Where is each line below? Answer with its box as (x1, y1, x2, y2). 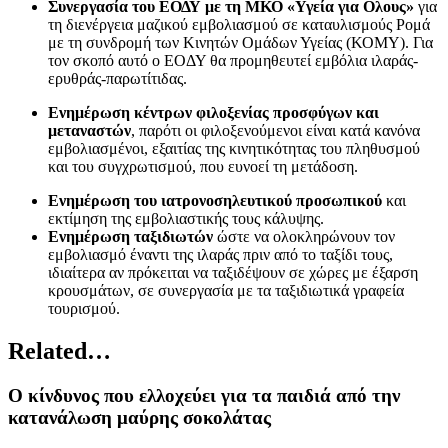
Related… (8, 337, 111, 364)
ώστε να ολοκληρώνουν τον (213, 227, 395, 245)
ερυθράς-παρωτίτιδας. (48, 69, 187, 87)
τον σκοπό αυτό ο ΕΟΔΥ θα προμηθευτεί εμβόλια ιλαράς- (48, 51, 418, 69)
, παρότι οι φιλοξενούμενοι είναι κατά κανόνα (131, 121, 420, 139)
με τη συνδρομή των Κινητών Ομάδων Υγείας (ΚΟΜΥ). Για (48, 33, 433, 51)
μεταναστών (48, 121, 131, 139)
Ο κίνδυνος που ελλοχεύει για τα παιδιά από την (8, 384, 400, 406)
